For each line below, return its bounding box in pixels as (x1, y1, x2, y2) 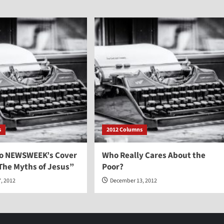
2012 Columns (106, 125, 142, 134)
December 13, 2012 (109, 176, 157, 185)
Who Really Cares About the (101, 149, 205, 162)
